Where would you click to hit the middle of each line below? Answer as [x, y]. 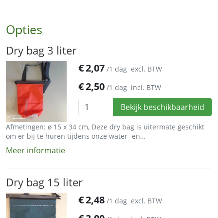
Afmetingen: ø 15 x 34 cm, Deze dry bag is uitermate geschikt [105, 127]
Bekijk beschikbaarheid [163, 107]
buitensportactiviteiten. [44, 145]
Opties [24, 29]
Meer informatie [36, 150]
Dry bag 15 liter [44, 182]
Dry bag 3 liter [41, 51]
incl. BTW [146, 88]
